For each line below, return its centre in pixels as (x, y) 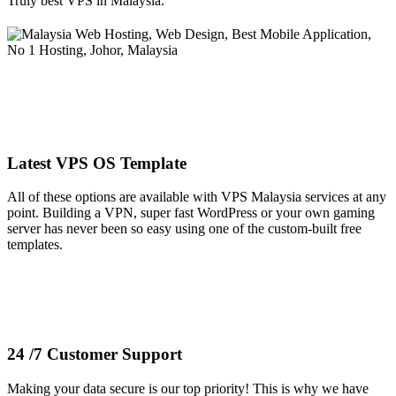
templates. (35, 245)
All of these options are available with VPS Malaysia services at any (197, 197)
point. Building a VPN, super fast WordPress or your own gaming (191, 213)
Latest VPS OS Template (97, 163)
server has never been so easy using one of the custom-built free (184, 229)
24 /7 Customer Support (95, 354)
